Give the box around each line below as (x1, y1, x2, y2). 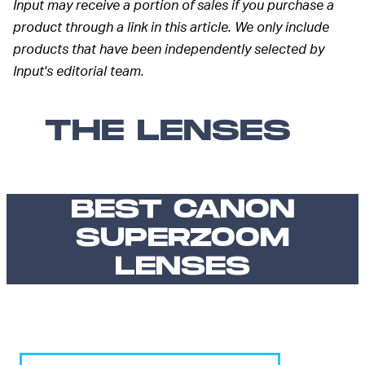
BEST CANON (70, 194, 295, 226)
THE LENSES (45, 114, 291, 150)
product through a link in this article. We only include (13, 18, 329, 36)
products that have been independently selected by (13, 40, 324, 58)
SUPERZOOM (76, 222, 289, 255)
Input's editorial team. (13, 62, 144, 80)
